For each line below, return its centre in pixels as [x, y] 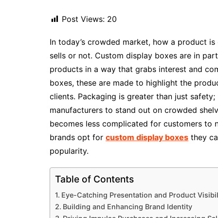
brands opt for [78, 137]
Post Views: [83, 19]
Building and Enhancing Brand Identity [127, 207]
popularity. [69, 151]
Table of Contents [94, 179]
